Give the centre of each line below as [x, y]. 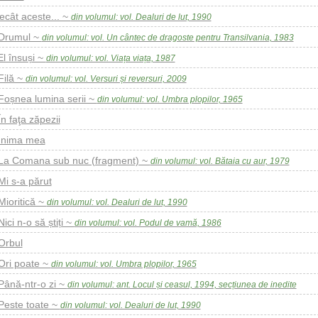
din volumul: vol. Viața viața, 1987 [110, 58]
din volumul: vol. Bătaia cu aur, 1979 [220, 161]
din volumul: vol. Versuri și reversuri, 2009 [106, 79]
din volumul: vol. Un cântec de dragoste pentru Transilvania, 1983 [168, 38]
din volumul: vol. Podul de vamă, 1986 [148, 223]
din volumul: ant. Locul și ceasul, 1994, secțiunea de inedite [182, 285]
